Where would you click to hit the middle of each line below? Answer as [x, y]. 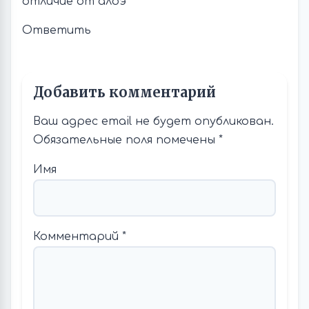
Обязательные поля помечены [126, 140]
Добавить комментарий [124, 92]
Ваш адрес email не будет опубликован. [153, 121]
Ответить [57, 30]
